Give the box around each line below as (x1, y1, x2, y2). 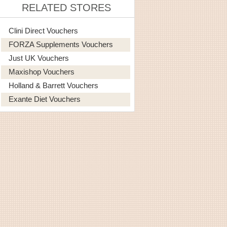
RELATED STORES (22, 2, 111, 13)
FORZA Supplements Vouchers (9, 40, 113, 49)
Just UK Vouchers (9, 53, 69, 62)
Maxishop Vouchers (9, 67, 74, 76)
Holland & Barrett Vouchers (9, 81, 98, 90)
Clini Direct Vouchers (9, 26, 78, 35)
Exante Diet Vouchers (9, 94, 81, 103)
